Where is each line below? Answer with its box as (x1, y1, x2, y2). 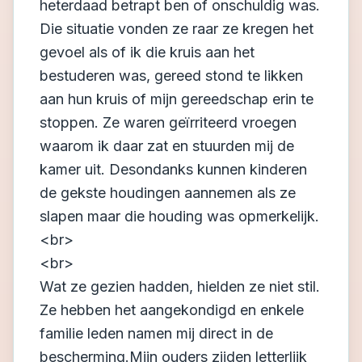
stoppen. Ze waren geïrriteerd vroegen (40, 114, 297, 131)
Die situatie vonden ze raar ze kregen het (40, 20, 314, 37)
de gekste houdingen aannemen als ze (40, 184, 296, 201)
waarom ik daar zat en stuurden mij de (40, 137, 294, 154)
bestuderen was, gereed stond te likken (40, 67, 303, 84)
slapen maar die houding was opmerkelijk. (40, 208, 319, 225)
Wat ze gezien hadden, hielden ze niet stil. (40, 278, 320, 295)
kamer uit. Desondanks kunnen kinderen (40, 161, 307, 178)
